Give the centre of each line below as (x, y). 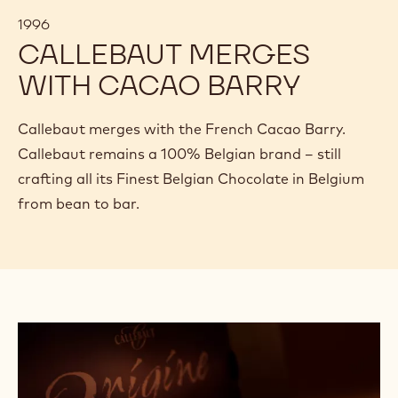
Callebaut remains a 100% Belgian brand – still (179, 153)
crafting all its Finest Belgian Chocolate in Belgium (191, 178)
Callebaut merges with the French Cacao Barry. (182, 128)
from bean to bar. (79, 203)
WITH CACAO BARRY (159, 84)
